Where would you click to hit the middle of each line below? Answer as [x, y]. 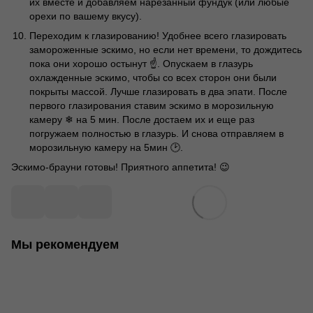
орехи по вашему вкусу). [86, 16]
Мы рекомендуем [65, 245]
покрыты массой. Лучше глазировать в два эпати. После [158, 91]
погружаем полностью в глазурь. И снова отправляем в [156, 133]
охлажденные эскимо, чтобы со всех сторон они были [153, 77]
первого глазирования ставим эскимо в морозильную [152, 105]
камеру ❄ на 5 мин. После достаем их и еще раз [142, 119]
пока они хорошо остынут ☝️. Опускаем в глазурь [141, 63]
